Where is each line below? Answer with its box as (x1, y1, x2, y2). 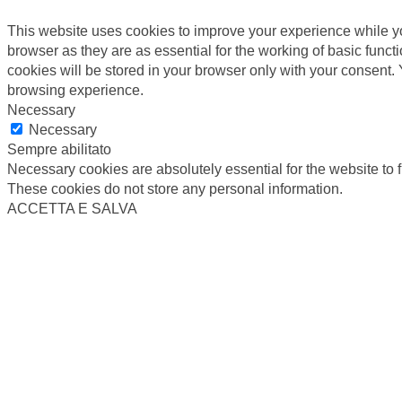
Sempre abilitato (7, 141, 111, 157)
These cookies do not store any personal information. (7, 180, 343, 197)
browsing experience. (7, 82, 144, 98)
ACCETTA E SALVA (7, 200, 137, 216)
